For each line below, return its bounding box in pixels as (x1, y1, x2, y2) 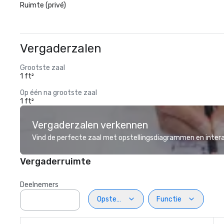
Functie (156, 194, 181, 203)
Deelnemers (20, 180, 58, 189)
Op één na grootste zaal (20, 88, 97, 97)
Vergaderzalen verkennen (32, 119, 148, 131)
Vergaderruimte (20, 156, 91, 167)
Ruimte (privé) (20, 1, 66, 9)
